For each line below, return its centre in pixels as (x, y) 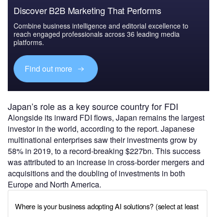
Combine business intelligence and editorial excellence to (101, 25)
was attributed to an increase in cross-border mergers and (106, 162)
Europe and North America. (54, 184)
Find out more (50, 69)
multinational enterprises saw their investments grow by (102, 139)
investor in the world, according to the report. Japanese (101, 128)
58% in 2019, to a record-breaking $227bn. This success (104, 151)
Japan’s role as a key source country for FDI (93, 106)
